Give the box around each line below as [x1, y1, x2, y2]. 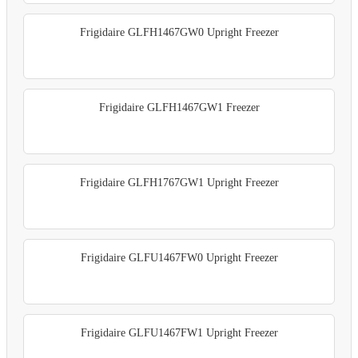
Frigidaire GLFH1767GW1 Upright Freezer [79, 177, 279, 189]
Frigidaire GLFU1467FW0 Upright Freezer [80, 252, 278, 265]
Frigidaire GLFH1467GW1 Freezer [98, 101, 260, 114]
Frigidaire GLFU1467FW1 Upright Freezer [80, 327, 278, 340]
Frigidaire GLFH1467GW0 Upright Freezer [79, 26, 279, 39]
